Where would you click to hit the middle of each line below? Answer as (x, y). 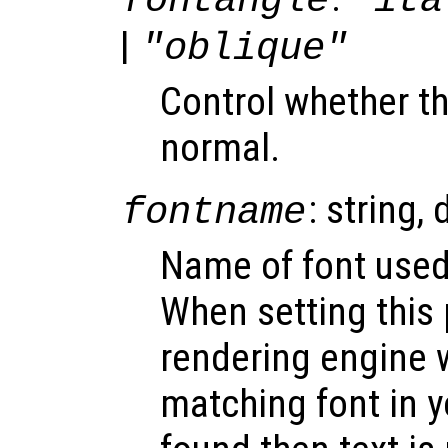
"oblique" (245, 48)
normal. (220, 147)
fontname (214, 212)
